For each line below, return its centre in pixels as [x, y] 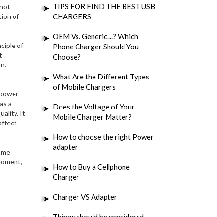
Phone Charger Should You [95, 46]
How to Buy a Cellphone [91, 167]
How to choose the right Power [103, 137]
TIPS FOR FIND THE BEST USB [104, 6]
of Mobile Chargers [84, 87]
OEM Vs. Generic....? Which [95, 36]
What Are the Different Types [101, 77]
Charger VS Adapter [85, 197]
